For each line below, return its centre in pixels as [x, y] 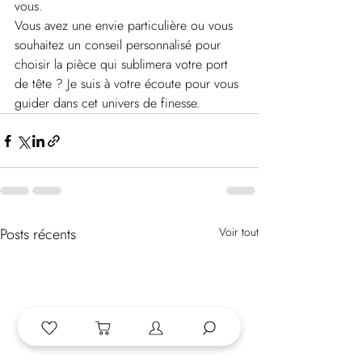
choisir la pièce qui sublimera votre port [123, 65]
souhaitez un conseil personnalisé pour [120, 45]
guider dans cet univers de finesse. [107, 103]
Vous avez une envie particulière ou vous [126, 26]
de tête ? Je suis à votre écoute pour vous [128, 84]
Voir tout [239, 232]
